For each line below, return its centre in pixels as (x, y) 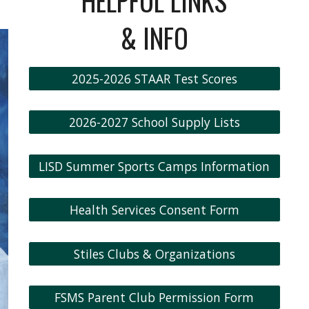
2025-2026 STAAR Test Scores (154, 79)
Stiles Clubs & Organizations (154, 253)
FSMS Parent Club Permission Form (154, 297)
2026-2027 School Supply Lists (154, 122)
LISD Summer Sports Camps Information (154, 166)
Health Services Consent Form (154, 210)
